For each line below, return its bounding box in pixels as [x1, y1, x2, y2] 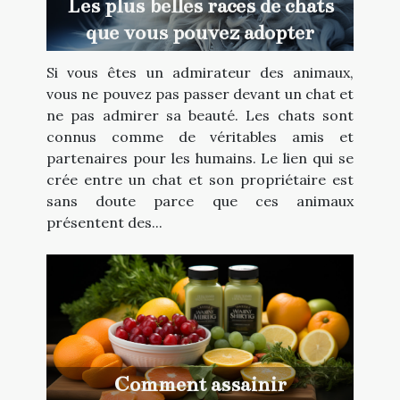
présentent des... [46, 213, 162, 232]
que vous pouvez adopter [86, 21, 314, 46]
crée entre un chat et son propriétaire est [46, 171, 354, 189]
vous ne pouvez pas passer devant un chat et [46, 85, 354, 104]
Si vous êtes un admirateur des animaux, [46, 63, 354, 82]
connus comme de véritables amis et [46, 128, 354, 146]
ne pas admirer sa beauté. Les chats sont [46, 106, 354, 125]
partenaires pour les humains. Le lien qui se [46, 149, 354, 168]
